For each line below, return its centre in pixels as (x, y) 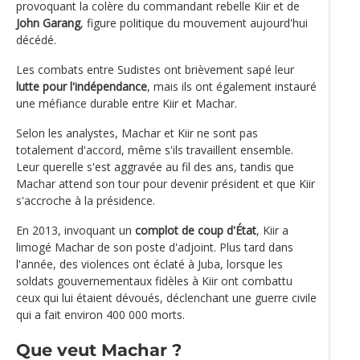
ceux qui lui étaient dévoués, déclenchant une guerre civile (166, 298)
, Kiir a (272, 231)
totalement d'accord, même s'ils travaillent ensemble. (155, 150)
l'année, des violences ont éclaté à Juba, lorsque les (149, 264)
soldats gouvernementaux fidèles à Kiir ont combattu (154, 281)
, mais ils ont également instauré (232, 87)
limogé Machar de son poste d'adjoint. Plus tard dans (155, 247)
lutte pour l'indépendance (82, 87)
